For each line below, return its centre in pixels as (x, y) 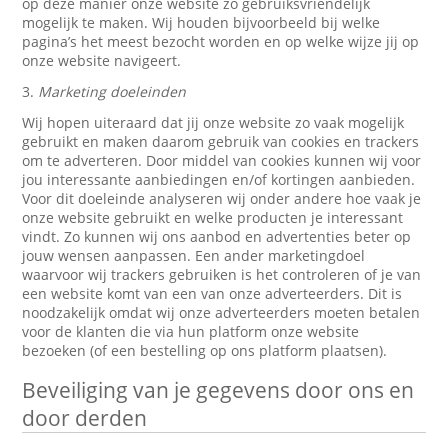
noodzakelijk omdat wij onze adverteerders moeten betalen (221, 312)
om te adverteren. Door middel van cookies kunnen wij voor (222, 160)
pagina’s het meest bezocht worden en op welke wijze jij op (221, 41)
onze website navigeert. (102, 60)
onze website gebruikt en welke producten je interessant (213, 217)
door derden (85, 418)
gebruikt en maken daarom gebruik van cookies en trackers (221, 141)
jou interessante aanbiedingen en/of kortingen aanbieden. (219, 179)
